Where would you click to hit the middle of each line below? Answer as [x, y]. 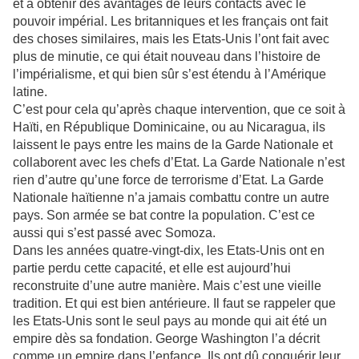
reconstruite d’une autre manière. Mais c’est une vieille [167, 286]
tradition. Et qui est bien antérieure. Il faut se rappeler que [174, 304]
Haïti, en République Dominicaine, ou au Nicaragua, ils [169, 127]
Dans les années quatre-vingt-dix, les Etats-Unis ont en [169, 251]
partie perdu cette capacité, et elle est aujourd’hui [152, 268]
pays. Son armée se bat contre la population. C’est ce [164, 216]
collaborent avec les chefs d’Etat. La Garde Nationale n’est [179, 163]
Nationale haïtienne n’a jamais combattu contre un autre [171, 198]
